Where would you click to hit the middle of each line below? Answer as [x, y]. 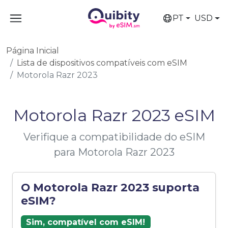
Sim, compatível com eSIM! [86, 222]
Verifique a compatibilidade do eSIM [114, 137]
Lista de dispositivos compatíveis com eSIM [102, 63]
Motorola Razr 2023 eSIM [114, 115]
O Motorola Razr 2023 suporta [110, 187]
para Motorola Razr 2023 [114, 152]
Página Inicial [33, 51]
